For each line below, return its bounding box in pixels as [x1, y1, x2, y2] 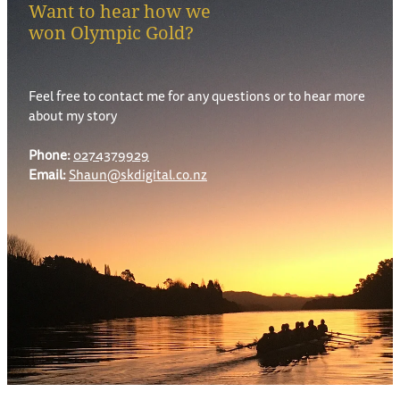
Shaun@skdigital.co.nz [69, 165, 207, 185]
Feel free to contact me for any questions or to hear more [29, 87, 365, 106]
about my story [29, 106, 117, 126]
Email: [29, 165, 66, 185]
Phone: [29, 146, 71, 165]
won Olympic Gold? [29, 20, 194, 45]
